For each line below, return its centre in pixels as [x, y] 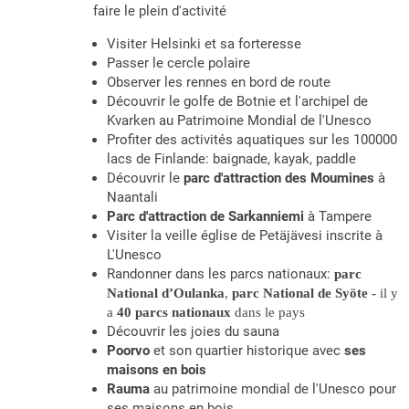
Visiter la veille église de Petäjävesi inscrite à [245, 236]
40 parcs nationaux [174, 312]
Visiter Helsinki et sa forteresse [204, 44]
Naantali [132, 197]
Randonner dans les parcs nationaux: [220, 274]
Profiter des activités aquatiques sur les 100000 [252, 140]
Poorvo [128, 351]
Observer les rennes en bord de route [219, 82]
